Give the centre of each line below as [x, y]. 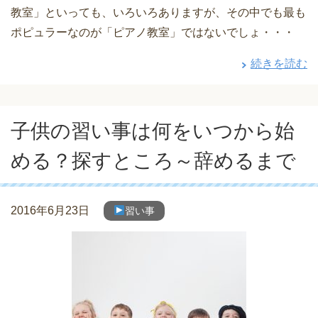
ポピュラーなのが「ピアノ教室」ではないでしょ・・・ [153, 32]
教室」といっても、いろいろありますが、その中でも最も [158, 12]
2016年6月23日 [50, 210]
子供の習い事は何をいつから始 [153, 131]
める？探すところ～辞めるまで [153, 160]
